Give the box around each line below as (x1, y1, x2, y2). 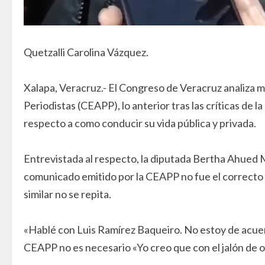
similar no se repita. (24, 188, 111, 201)
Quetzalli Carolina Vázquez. (24, 46, 148, 59)
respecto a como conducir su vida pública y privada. (24, 117, 256, 130)
